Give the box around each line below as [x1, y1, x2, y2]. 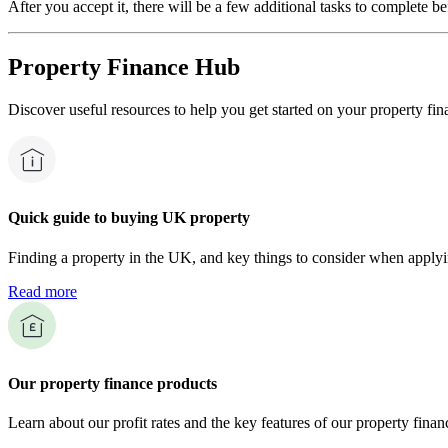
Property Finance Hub [8, 54, 240, 81]
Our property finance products [8, 374, 217, 392]
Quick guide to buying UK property [8, 209, 250, 227]
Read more [8, 282, 77, 300]
